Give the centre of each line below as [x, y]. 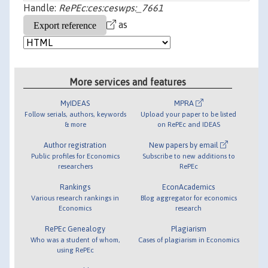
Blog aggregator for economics [188, 197]
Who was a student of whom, [75, 239]
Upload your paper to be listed [189, 114]
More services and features [128, 82]
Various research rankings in [75, 197]
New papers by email [185, 145]
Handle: [41, 8]
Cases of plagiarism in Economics [188, 239]
